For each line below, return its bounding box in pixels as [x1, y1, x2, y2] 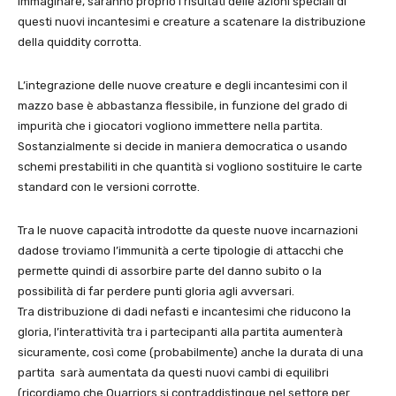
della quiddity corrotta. [18, 34, 141, 49]
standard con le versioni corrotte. [18, 179, 200, 194]
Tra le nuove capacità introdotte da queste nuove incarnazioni [18, 223, 358, 237]
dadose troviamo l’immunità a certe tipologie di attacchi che [18, 243, 344, 257]
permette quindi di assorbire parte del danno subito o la [18, 263, 322, 278]
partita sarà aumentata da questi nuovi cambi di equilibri [18, 365, 329, 379]
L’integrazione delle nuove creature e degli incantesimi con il [18, 78, 347, 92]
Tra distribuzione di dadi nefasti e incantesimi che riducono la [18, 304, 351, 318]
